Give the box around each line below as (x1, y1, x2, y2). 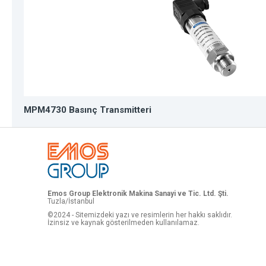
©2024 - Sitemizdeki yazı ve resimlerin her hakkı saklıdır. (47, 211, 233, 219)
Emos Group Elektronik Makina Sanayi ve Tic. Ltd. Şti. (47, 189, 229, 198)
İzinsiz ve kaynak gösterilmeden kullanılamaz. (47, 218, 200, 227)
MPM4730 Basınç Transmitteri (24, 104, 152, 115)
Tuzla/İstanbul (47, 197, 95, 205)
